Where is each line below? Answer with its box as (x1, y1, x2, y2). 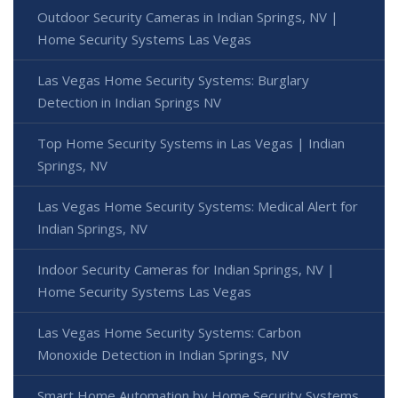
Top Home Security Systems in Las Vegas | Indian (37, 134, 345, 153)
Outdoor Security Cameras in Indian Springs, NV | (37, 8, 338, 27)
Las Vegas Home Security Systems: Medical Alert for (37, 197, 358, 216)
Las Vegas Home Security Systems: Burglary (37, 71, 309, 90)
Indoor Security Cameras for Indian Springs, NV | (37, 260, 335, 279)
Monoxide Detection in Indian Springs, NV (37, 346, 289, 364)
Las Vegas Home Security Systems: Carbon (37, 323, 301, 342)
